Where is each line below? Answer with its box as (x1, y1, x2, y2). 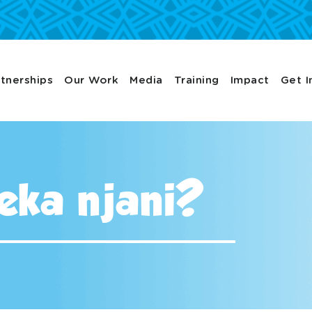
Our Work (64, 75, 119, 86)
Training (173, 75, 219, 86)
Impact (230, 75, 270, 86)
